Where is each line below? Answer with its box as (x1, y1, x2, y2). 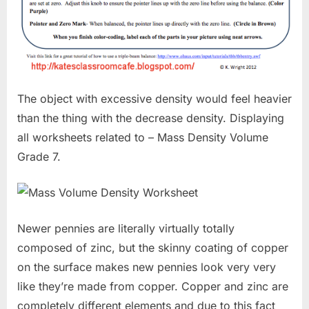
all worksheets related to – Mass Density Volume (17, 130, 268, 145)
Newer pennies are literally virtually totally (17, 221, 235, 236)
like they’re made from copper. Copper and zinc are (17, 279, 288, 294)
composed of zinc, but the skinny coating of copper (17, 241, 288, 255)
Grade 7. (17, 150, 61, 164)
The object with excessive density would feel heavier (17, 92, 292, 106)
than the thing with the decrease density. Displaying (17, 111, 284, 126)
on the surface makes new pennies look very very (17, 260, 276, 275)
